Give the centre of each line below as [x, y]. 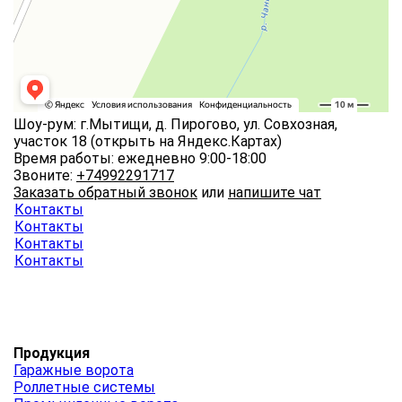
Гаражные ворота [74, 371]
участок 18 [52, 142]
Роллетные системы [84, 388]
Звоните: [45, 176]
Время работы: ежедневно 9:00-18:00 [140, 159]
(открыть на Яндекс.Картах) [186, 142]
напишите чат [275, 193]
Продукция [52, 354]
